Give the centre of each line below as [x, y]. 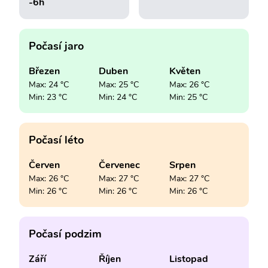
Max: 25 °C [119, 85]
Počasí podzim [65, 234]
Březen [44, 71]
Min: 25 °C [188, 98]
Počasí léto [56, 140]
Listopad [188, 259]
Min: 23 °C [48, 98]
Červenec [120, 165]
